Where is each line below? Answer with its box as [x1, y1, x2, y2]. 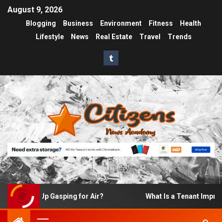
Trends [167, 33, 192, 41]
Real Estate [95, 33, 132, 41]
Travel [139, 33, 161, 41]
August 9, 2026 [7, 5, 62, 15]
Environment [100, 19, 142, 28]
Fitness [149, 19, 173, 28]
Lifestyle [35, 33, 64, 41]
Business [63, 19, 93, 28]
